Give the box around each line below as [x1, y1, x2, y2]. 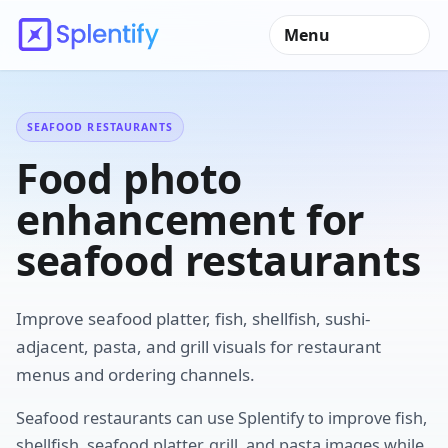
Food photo [16, 150, 242, 206]
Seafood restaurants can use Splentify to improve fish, [16, 407, 427, 429]
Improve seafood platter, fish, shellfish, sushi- [16, 307, 370, 330]
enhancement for [16, 191, 365, 247]
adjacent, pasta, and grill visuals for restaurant [16, 335, 381, 358]
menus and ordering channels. [16, 363, 255, 386]
